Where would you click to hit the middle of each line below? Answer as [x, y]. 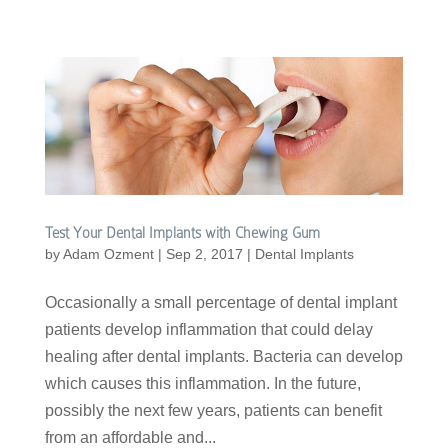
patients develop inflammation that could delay [208, 329]
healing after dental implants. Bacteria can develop [223, 356]
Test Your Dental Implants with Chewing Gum [182, 232]
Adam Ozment [108, 253]
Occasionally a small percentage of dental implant [220, 302]
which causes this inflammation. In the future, [202, 383]
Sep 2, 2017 [204, 253]
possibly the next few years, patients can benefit [213, 410]
